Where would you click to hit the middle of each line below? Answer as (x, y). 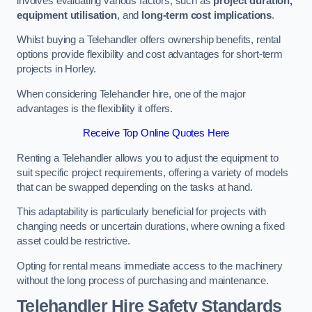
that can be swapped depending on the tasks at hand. (135, 187)
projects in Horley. (57, 69)
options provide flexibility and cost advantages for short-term (150, 55)
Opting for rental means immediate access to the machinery (150, 266)
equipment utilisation (67, 15)
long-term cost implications (207, 15)
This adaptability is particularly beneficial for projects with (141, 212)
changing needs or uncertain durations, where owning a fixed (151, 227)
